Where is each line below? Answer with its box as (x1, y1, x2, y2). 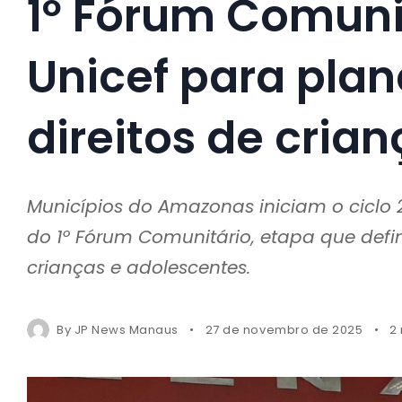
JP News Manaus (74, 320, 179, 338)
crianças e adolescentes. (27, 254, 250, 280)
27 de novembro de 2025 (205, 320, 363, 338)
